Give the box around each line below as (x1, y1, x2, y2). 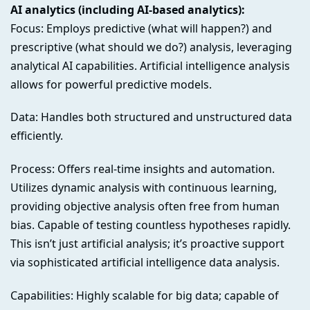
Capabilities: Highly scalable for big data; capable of (10, 287, 279, 303)
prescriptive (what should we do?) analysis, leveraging (10, 39, 292, 55)
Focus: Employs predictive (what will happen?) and (10, 20, 272, 36)
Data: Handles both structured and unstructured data (10, 109, 292, 125)
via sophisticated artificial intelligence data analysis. (10, 255, 280, 271)
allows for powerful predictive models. (10, 76, 212, 92)
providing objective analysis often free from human (10, 199, 280, 215)
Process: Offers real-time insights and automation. (10, 161, 275, 177)
